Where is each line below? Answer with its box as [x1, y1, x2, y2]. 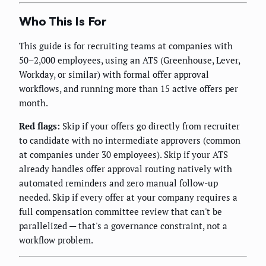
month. [19, 97, 48, 109]
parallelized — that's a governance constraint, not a [19, 220, 227, 232]
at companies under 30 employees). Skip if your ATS [19, 148, 228, 161]
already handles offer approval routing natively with [19, 163, 232, 175]
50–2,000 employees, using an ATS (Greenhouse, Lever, [19, 54, 240, 66]
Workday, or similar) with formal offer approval [19, 68, 209, 81]
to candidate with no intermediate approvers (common [19, 134, 240, 147]
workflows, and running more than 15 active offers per [19, 83, 238, 95]
